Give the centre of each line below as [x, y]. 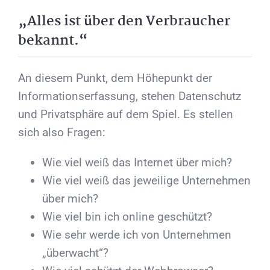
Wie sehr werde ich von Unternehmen [137, 235]
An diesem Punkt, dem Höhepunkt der [115, 78]
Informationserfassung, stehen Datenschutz [130, 96]
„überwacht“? [75, 253]
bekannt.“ [53, 41]
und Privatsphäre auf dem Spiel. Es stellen [126, 115]
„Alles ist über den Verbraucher [124, 22]
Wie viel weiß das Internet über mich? [137, 163]
